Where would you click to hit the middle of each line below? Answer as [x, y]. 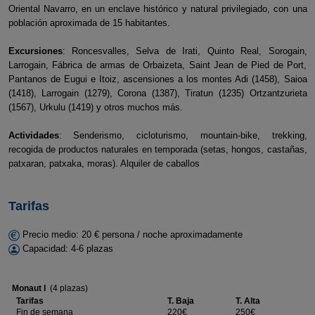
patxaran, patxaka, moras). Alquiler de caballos [104, 163]
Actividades [33, 135]
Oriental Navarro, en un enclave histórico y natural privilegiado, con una [157, 9]
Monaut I [28, 288]
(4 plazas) [66, 288]
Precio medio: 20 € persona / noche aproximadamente [131, 234]
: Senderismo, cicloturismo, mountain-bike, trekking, [183, 135]
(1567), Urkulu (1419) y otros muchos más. [95, 107]
